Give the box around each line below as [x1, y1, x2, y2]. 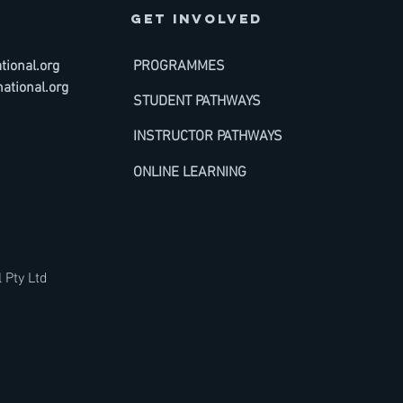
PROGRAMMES [133, 58, 225, 76]
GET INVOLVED [130, 10, 263, 28]
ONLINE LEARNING [133, 164, 246, 183]
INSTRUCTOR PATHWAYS [133, 128, 282, 147]
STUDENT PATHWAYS [133, 93, 261, 112]
